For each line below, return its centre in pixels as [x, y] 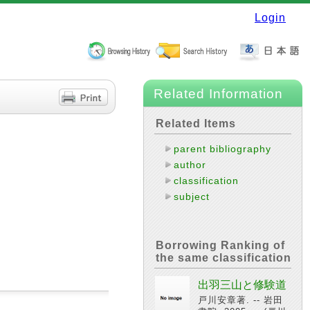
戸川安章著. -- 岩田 [240, 300]
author [190, 165]
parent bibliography [223, 149]
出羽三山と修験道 [242, 285]
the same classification [224, 258]
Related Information [218, 94]
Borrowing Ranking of [220, 245]
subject [192, 197]
